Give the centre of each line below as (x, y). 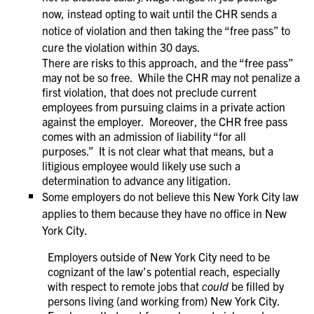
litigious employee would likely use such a (141, 165)
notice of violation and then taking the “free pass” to (166, 30)
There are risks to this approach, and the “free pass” (168, 62)
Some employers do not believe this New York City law (170, 196)
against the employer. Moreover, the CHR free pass (165, 121)
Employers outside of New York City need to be (159, 257)
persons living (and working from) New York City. (165, 301)
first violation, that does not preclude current (149, 92)
